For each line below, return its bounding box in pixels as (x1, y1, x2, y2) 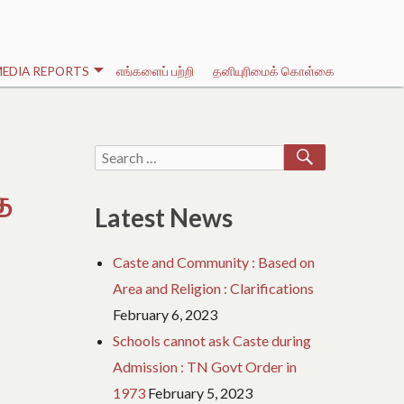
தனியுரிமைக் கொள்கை (212, 64, 335, 79)
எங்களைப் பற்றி (116, 64, 195, 79)
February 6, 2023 (113, 306, 218, 324)
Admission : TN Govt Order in (113, 358, 298, 376)
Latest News (95, 202, 234, 233)
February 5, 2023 (148, 384, 253, 402)
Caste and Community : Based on (113, 253, 316, 271)
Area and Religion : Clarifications (113, 280, 315, 298)
